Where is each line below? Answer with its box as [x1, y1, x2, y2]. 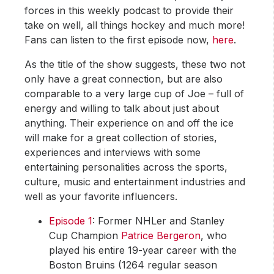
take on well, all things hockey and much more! [24, 19, 245, 32]
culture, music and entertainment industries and [24, 176, 246, 188]
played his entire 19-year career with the [49, 244, 237, 257]
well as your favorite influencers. [24, 190, 178, 203]
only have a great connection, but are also [24, 73, 223, 86]
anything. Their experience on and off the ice [24, 117, 234, 130]
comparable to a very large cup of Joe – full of [24, 87, 245, 100]
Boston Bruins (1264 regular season [49, 259, 218, 272]
